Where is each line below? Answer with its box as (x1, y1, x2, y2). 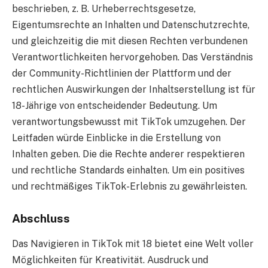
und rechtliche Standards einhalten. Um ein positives (12, 165, 245, 176)
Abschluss (12, 212, 70, 226)
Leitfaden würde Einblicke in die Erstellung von (12, 132, 221, 144)
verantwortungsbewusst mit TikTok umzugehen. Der (12, 116, 246, 128)
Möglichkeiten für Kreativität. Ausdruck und (12, 254, 208, 266)
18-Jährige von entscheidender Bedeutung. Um (12, 100, 217, 112)
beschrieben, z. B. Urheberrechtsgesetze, (12, 3, 196, 15)
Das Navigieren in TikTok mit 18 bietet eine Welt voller (12, 237, 254, 249)
